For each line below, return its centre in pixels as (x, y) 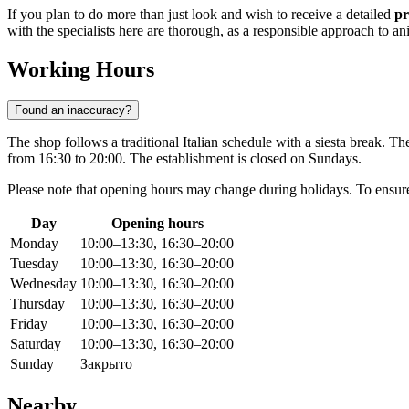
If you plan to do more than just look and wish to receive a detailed (201, 15)
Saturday (36, 344)
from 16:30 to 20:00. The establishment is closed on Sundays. (184, 159)
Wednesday (43, 284)
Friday (29, 324)
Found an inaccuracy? (73, 110)
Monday (34, 244)
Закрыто (106, 364)
